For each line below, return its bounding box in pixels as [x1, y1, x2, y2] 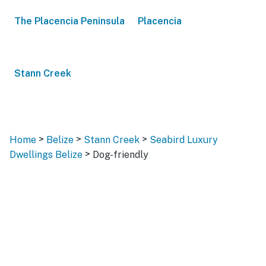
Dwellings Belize [9, 148, 83, 160]
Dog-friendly [93, 148, 148, 160]
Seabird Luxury [150, 134, 218, 145]
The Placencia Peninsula [14, 15, 125, 27]
